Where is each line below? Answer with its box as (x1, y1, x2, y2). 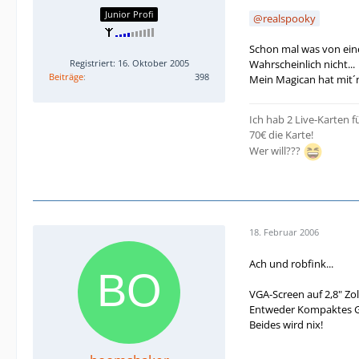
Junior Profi (105, 8, 153, 21)
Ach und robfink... (249, 256, 333, 271)
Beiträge (49, 71, 83, 83)
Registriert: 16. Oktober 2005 (69, 57, 189, 70)
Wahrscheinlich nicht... (249, 56, 355, 71)
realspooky (263, 10, 316, 26)
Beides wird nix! (249, 317, 323, 332)
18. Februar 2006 (249, 226, 319, 239)
